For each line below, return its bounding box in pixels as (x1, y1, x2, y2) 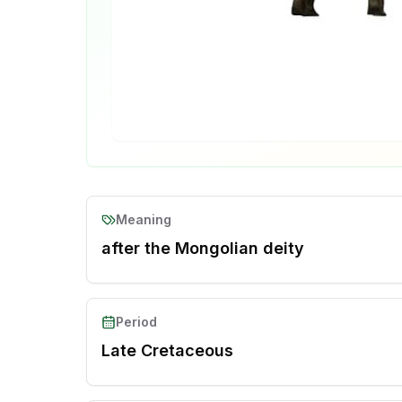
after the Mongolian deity (101, 239, 304, 258)
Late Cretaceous (101, 341, 233, 361)
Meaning (116, 212, 171, 228)
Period (116, 314, 157, 330)
